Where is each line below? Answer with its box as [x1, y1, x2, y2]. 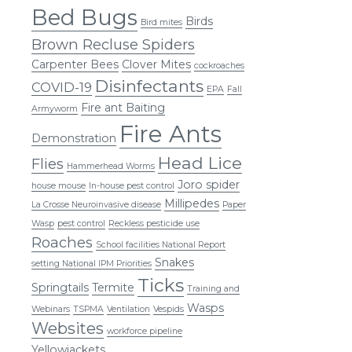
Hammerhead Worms [67, 160, 155, 171]
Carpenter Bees [31, 57, 119, 71]
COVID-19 [31, 79, 92, 95]
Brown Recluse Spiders [31, 35, 195, 53]
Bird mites [141, 16, 182, 27]
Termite [92, 280, 134, 295]
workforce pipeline [107, 325, 182, 336]
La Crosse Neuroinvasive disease [31, 199, 161, 210]
